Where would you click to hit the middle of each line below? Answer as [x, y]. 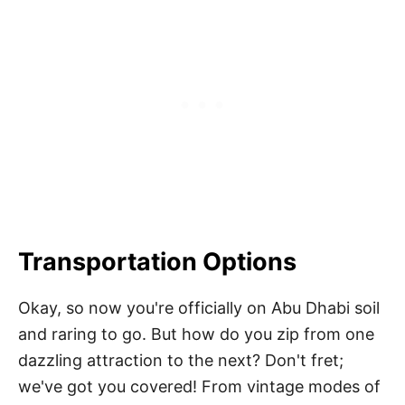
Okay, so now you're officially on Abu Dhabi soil [199, 307]
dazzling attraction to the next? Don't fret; [181, 360]
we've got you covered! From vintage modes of [199, 386]
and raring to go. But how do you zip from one [196, 334]
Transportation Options [157, 261]
